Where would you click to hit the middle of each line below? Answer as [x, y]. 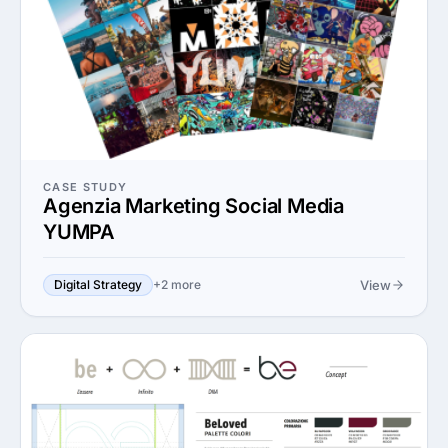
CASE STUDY [85, 187]
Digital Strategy [98, 284]
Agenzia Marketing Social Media [193, 206]
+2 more [177, 284]
